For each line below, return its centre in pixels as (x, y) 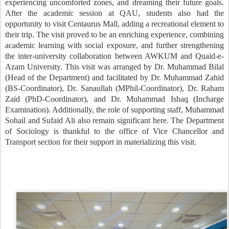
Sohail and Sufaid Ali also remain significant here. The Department (114, 120)
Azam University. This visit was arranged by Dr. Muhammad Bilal (114, 67)
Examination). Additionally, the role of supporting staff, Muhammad (114, 110)
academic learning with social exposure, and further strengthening (114, 45)
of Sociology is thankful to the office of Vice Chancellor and (114, 131)
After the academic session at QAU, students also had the (114, 13)
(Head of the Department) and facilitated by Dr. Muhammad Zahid (114, 77)
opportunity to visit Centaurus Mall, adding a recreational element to (114, 24)
